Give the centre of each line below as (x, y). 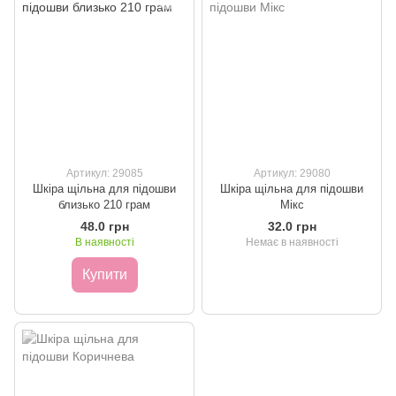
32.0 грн (292, 227)
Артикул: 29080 (292, 174)
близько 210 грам (104, 205)
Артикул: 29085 (104, 174)
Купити (104, 275)
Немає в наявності (292, 243)
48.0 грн (104, 227)
